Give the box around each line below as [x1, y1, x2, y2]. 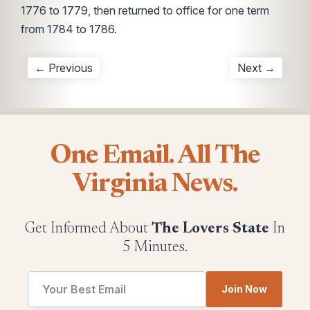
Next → [237, 61, 275, 75]
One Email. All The [50, 143, 260, 170]
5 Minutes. [122, 240, 188, 255]
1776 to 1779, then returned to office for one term [21, 3, 269, 17]
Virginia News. [73, 172, 237, 198]
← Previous [35, 61, 93, 75]
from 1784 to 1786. [21, 22, 117, 36]
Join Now [221, 283, 267, 295]
